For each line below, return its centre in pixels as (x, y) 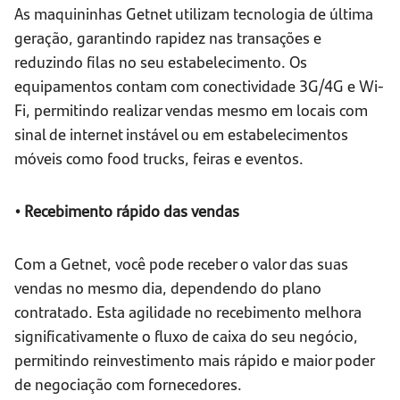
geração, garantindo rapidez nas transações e (168, 37)
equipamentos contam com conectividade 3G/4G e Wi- (199, 86)
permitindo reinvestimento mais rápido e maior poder (194, 360)
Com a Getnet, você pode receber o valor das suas (181, 263)
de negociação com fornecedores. (128, 384)
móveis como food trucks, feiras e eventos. (159, 158)
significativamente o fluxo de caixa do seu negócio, (186, 336)
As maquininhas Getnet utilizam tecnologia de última (194, 13)
